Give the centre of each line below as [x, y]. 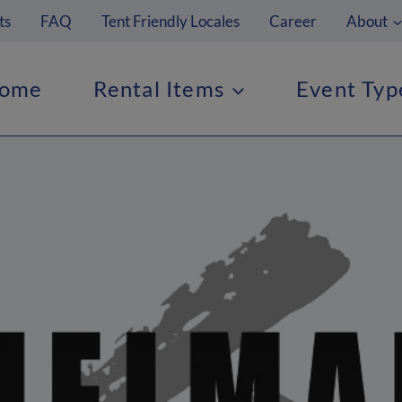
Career [293, 22]
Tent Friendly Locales [170, 22]
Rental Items [158, 88]
